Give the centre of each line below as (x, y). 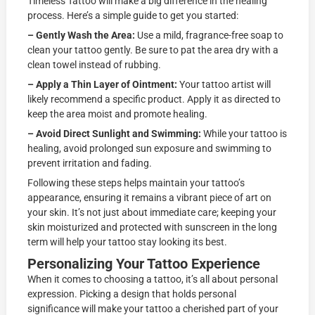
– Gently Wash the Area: (83, 36)
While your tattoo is (245, 134)
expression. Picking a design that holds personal (132, 294)
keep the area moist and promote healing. (118, 114)
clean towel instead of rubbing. (95, 65)
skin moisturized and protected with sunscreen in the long (153, 227)
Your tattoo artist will (224, 85)
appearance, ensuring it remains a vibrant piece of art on (150, 198)
